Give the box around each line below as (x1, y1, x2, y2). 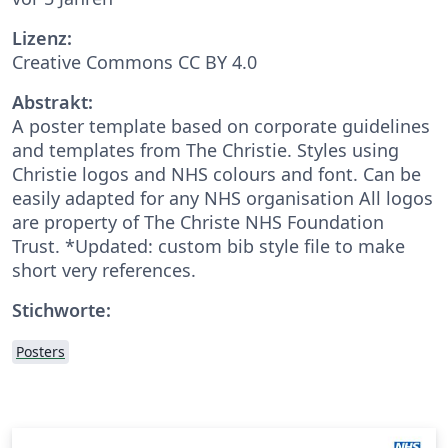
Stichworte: (12, 297, 111, 322)
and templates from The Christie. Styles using (12, 137, 399, 162)
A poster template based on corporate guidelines (12, 113, 430, 138)
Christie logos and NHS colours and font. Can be (12, 161, 421, 186)
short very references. (12, 257, 196, 282)
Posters (16, 341, 65, 361)
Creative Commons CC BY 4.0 (12, 49, 257, 74)
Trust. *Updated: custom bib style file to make (12, 233, 405, 258)
